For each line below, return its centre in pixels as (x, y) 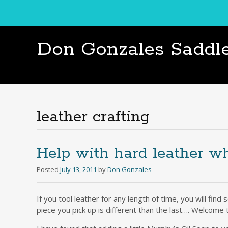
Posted (48, 169)
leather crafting (93, 117)
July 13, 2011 (78, 169)
